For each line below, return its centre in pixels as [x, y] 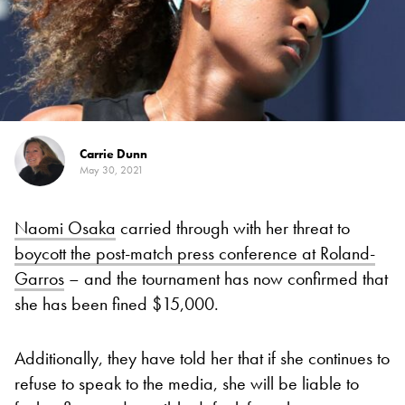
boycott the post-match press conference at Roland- [195, 253]
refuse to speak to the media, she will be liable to [187, 383]
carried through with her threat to [233, 227]
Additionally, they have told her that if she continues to [202, 358]
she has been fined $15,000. [117, 303]
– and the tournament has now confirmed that [226, 278]
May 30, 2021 [112, 170]
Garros [39, 278]
